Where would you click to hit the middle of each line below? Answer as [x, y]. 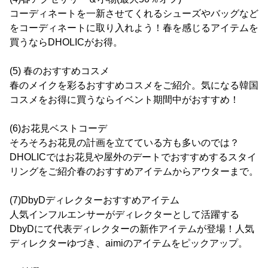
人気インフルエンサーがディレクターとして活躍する [124, 215]
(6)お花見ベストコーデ [58, 129]
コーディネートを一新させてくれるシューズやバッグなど [134, 14]
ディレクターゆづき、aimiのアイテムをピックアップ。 [129, 243]
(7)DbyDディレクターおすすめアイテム [95, 200]
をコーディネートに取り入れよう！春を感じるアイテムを [134, 28]
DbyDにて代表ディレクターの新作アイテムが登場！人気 [132, 229]
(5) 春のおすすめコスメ [60, 71]
